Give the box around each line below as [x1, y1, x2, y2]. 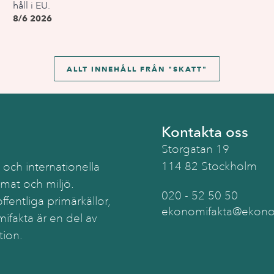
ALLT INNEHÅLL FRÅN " [66, 64, 173, 73]
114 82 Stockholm [161, 159, 257, 174]
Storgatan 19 [161, 142, 229, 157]
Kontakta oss [161, 123, 248, 141]
